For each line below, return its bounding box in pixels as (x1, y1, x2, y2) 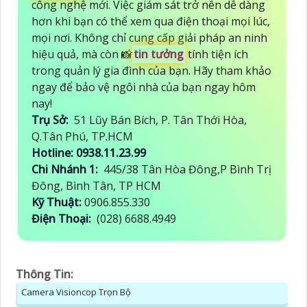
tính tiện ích (185, 46, 248, 62)
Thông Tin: (16, 266, 73, 282)
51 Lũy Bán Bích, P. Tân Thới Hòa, (71, 112, 247, 127)
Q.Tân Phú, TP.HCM (32, 128, 136, 144)
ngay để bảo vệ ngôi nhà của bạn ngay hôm (32, 79, 256, 95)
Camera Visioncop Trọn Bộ (21, 285, 131, 298)
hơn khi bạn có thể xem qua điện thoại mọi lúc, (32, 13, 270, 29)
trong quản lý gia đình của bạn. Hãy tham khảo (32, 62, 271, 78)
